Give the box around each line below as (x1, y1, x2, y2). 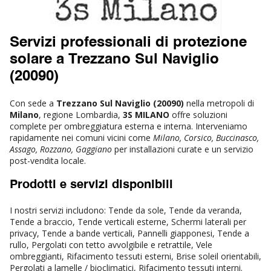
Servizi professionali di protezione (10, 35, 247, 50)
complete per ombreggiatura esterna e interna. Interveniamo (10, 120, 247, 132)
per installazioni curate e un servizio (112, 143, 253, 155)
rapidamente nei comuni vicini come (10, 131, 153, 143)
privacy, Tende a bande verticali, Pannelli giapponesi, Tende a (10, 227, 249, 239)
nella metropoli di (184, 97, 254, 109)
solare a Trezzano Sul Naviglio (10, 52, 219, 67)
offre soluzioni (169, 108, 227, 120)
